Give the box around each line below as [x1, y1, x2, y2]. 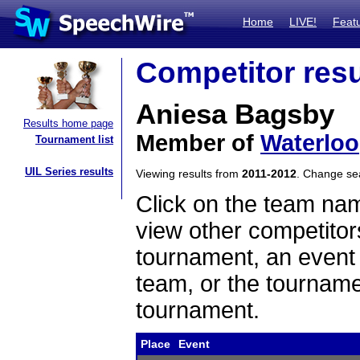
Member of [136, 130, 260, 156]
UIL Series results [25, 166, 113, 178]
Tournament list [35, 133, 113, 145]
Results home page [23, 117, 113, 129]
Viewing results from [136, 167, 242, 180]
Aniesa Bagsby [136, 99, 334, 129]
